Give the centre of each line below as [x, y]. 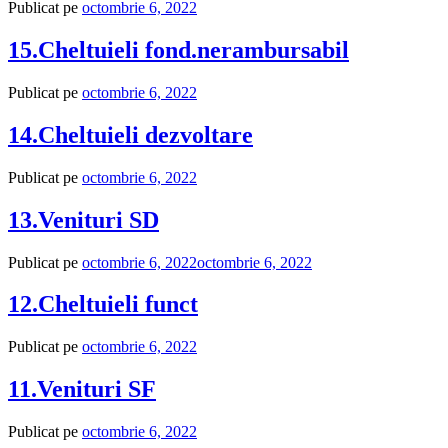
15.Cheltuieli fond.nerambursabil [178, 50]
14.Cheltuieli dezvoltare [130, 134]
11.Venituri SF [82, 389]
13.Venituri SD [83, 219]
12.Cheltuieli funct [103, 304]
